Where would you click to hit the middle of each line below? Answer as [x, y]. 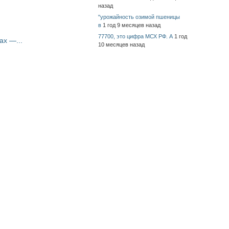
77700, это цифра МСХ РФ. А [135, 36]
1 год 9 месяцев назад [132, 25]
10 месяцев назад [121, 44]
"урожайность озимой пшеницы [139, 17]
